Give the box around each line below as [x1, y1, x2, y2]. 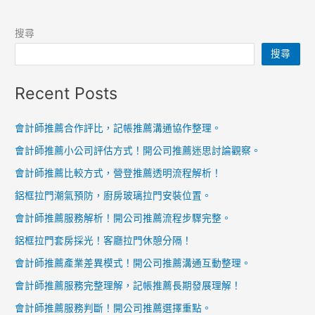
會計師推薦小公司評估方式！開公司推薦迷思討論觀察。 [15, 145, 262, 157]
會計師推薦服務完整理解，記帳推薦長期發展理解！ [15, 280, 242, 292]
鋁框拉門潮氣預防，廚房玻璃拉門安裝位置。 [15, 190, 212, 202]
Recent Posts [15, 83, 118, 104]
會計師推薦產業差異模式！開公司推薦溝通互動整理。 [15, 257, 252, 269]
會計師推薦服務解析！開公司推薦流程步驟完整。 [15, 212, 232, 224]
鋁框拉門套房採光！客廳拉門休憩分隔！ [15, 235, 193, 247]
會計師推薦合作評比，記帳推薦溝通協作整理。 [15, 122, 222, 134]
